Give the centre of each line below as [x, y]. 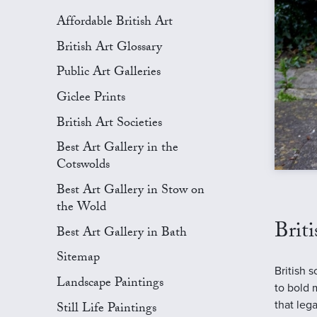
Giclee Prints [91, 99]
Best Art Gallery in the [117, 149]
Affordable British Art [115, 23]
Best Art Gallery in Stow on [131, 192]
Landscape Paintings [110, 284]
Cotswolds [83, 166]
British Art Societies [109, 124]
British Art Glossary [109, 48]
